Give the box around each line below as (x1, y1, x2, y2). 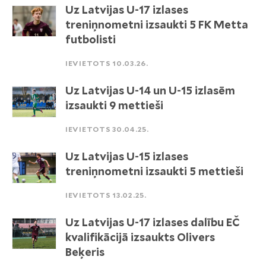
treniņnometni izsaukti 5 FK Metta (65, 18, 248, 31)
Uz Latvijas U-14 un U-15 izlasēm (65, 84, 235, 97)
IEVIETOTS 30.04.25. (65, 125, 149, 134)
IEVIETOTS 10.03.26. (65, 59, 148, 68)
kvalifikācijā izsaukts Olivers (65, 231, 215, 243)
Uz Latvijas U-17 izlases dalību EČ (65, 216, 240, 229)
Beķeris (65, 246, 104, 258)
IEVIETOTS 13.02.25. (65, 191, 147, 199)
